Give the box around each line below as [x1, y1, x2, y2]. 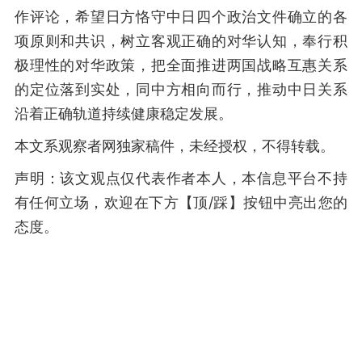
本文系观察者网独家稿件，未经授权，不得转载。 [15, 137, 335, 154]
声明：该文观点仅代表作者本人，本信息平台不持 [15, 170, 347, 187]
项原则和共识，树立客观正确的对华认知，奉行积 [15, 32, 347, 49]
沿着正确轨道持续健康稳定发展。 [15, 105, 233, 122]
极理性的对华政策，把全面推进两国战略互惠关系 [15, 57, 347, 74]
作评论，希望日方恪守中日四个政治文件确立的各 [15, 8, 347, 25]
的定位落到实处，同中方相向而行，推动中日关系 [15, 81, 347, 98]
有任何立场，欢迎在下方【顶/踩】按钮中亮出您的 [15, 194, 347, 211]
